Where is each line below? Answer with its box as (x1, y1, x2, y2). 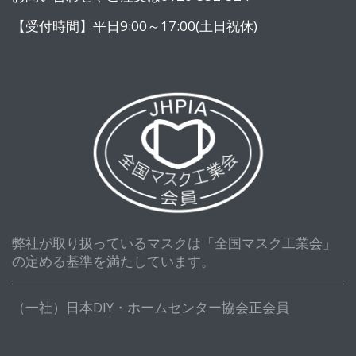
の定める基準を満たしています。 (12, 251, 215, 270)
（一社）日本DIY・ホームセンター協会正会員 (12, 297, 289, 316)
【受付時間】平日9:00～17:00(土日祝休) (12, 17, 257, 35)
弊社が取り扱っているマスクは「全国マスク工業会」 (12, 233, 336, 252)
